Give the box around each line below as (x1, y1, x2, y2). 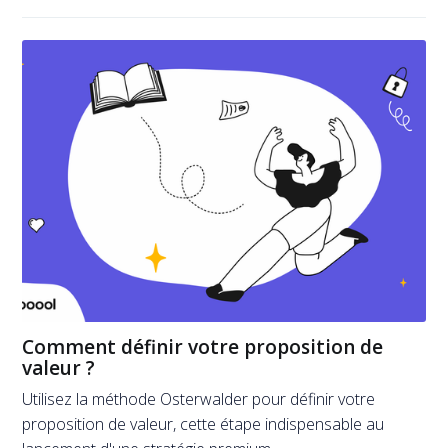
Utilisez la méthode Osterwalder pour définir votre (22, 387, 376, 410)
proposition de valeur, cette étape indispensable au (22, 412, 385, 435)
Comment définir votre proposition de (22, 334, 384, 361)
